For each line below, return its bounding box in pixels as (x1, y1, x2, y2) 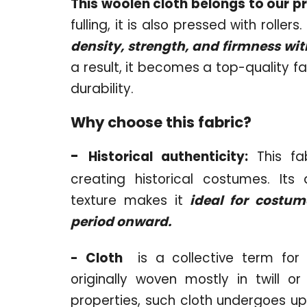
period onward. (71, 212, 171, 231)
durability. (71, 79, 134, 98)
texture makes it (71, 191, 183, 210)
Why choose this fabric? (71, 112, 251, 132)
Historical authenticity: (88, 147, 248, 166)
